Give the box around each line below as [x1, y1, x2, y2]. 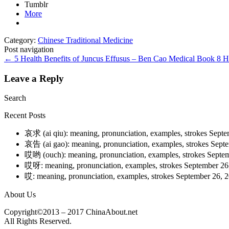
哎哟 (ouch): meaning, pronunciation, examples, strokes [25, 150, 207, 159]
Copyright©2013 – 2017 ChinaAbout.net [4, 208, 138, 217]
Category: [4, 35, 38, 44]
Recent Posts [4, 111, 45, 120]
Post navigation [4, 44, 54, 54]
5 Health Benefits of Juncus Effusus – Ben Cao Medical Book [12, 54, 217, 63]
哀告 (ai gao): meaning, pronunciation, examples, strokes [25, 140, 211, 149]
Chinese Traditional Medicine [38, 35, 133, 44]
